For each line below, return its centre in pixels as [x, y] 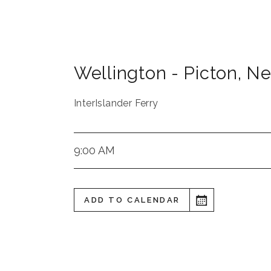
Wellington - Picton [156, 73]
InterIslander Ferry [116, 103]
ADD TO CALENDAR [132, 200]
